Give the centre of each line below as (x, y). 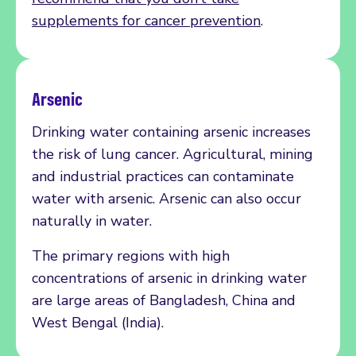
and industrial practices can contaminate (163, 176)
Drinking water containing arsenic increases (171, 132)
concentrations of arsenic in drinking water (169, 278)
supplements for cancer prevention (146, 20)
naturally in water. (92, 221)
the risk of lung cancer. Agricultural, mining (172, 154)
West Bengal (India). (98, 322)
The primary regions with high (131, 255)
